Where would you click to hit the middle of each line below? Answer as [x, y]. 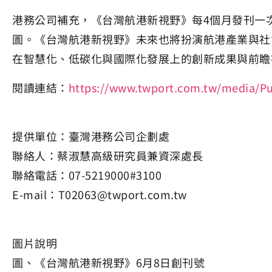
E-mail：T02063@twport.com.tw [100, 194]
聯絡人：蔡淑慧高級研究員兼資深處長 [108, 155]
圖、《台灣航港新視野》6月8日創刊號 [108, 262]
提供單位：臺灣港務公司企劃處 [91, 136]
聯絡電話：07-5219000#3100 [87, 175]
